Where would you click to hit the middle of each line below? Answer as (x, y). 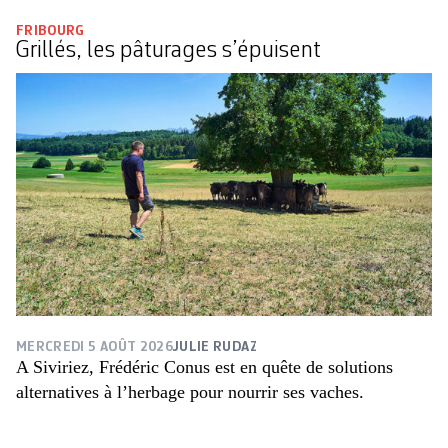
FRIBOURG (50, 30)
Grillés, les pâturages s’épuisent (168, 50)
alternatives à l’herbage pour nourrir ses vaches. (190, 391)
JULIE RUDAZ (215, 346)
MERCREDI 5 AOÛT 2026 (94, 346)
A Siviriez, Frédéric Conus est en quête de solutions (204, 366)
